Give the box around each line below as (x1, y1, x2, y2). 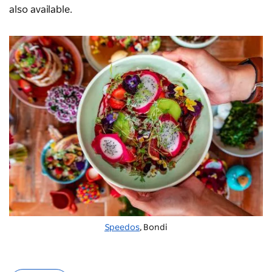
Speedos (104, 223, 140, 232)
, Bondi (140, 223, 168, 232)
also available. (9, 5, 72, 15)
